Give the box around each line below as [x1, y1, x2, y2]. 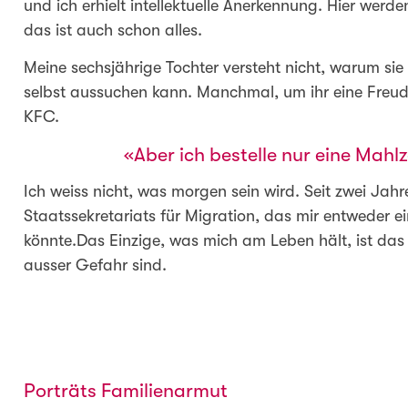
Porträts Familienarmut [23, 380, 228, 403]
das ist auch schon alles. [23, 20, 202, 39]
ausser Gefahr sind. [23, 255, 167, 274]
